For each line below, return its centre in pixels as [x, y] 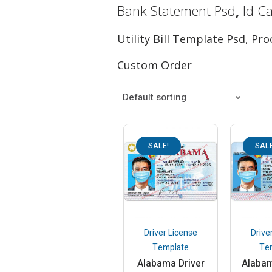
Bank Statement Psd [176, 10]
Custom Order [154, 65]
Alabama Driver [171, 263]
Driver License [171, 233]
